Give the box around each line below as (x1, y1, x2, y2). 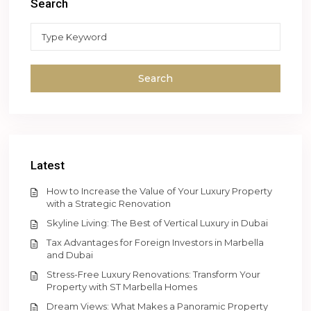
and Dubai (47, 249, 94, 261)
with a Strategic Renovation (47, 198, 171, 210)
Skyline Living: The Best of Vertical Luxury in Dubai (47, 217, 269, 229)
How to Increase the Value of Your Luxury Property (47, 185, 273, 197)
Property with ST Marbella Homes (47, 281, 198, 293)
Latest (31, 158, 65, 173)
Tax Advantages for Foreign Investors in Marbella (47, 237, 264, 249)
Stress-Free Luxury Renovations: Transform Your (47, 269, 261, 280)
